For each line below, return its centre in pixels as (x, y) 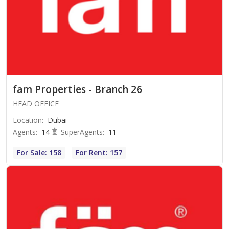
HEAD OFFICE (36, 103)
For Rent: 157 (99, 152)
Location (27, 120)
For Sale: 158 (39, 152)
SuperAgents (82, 132)
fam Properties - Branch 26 (77, 89)
